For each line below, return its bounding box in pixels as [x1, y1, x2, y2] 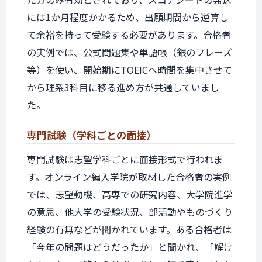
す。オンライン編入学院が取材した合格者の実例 [27, 170, 232, 184]
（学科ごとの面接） [67, 127, 156, 142]
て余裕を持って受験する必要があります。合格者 [27, 27, 231, 42]
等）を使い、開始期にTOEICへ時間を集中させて [27, 63, 232, 77]
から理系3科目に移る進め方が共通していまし [27, 80, 219, 94]
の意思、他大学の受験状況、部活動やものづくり [27, 205, 233, 219]
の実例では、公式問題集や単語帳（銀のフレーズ [27, 45, 232, 59]
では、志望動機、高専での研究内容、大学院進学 [27, 187, 233, 201]
